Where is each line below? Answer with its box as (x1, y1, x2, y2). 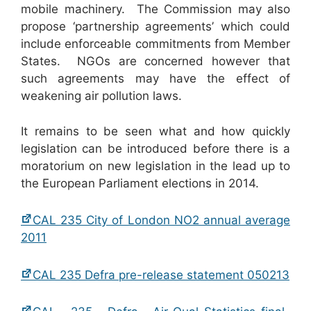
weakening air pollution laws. (21, 89, 182, 103)
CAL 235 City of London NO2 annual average (33, 213, 290, 228)
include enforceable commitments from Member (21, 37, 290, 51)
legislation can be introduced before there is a (21, 141, 290, 155)
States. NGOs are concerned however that (21, 54, 290, 69)
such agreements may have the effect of (21, 72, 290, 86)
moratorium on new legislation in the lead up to (21, 158, 290, 173)
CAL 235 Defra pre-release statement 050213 (33, 267, 289, 282)
